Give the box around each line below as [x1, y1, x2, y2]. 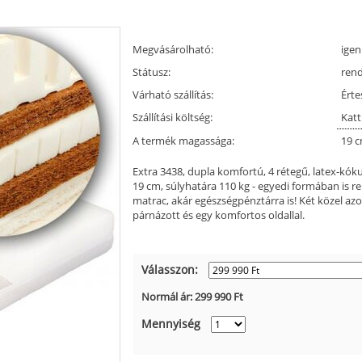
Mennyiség [141, 315, 200, 331]
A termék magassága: [133, 133, 234, 148]
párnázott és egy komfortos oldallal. [133, 207, 305, 222]
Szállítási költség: [133, 109, 213, 124]
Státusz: [133, 64, 170, 79]
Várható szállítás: [133, 86, 213, 102]
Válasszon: [141, 261, 198, 277]
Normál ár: [141, 288, 195, 304]
